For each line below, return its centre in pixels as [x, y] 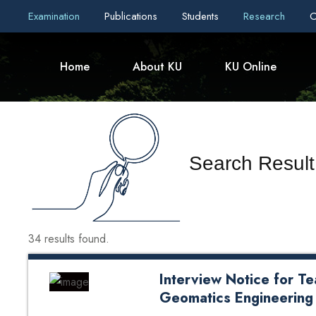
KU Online [251, 67]
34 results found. [69, 239]
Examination [56, 16]
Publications [133, 16]
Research [266, 16]
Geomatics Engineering [236, 298]
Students [202, 16]
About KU [157, 67]
